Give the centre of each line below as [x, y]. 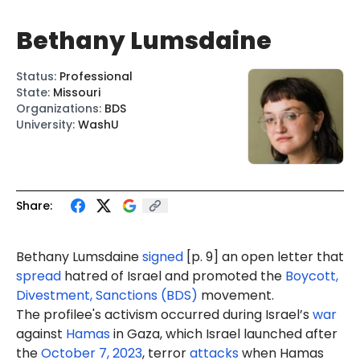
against [41, 334]
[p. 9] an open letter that [264, 257]
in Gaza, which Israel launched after [224, 334]
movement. [236, 295]
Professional [96, 76]
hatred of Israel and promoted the [173, 276]
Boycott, [312, 276]
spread [39, 276]
